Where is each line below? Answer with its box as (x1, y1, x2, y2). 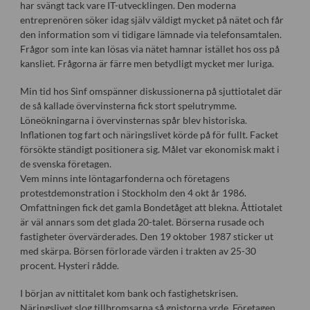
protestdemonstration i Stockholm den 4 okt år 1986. (19, 186, 246, 199)
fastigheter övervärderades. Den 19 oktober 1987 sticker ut (19, 230, 273, 242)
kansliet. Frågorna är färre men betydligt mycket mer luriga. (19, 57, 274, 69)
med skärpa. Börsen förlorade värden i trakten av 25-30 (19, 244, 256, 257)
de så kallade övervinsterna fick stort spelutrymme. (19, 99, 237, 111)
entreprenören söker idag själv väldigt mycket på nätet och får (19, 13, 284, 26)
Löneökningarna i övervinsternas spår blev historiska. (19, 113, 247, 126)
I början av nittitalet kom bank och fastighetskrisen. (19, 286, 238, 299)
